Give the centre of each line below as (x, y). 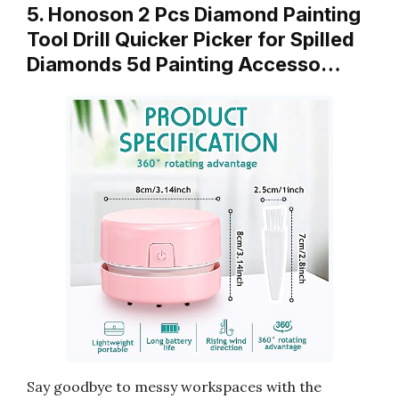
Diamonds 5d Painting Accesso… (184, 64)
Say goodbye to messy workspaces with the (174, 387)
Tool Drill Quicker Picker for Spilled (191, 39)
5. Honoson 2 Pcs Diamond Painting (194, 14)
